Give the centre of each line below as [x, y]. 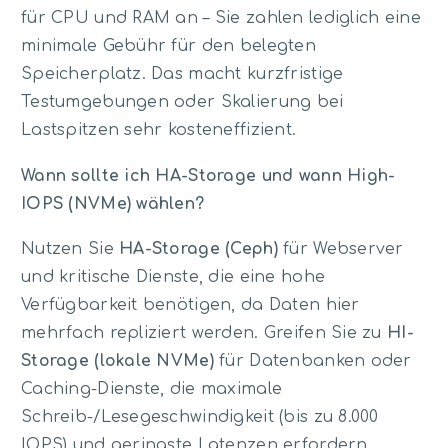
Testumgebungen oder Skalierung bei [182, 102]
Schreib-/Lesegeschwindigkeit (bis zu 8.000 [200, 417]
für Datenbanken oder [312, 361]
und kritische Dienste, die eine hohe [173, 277]
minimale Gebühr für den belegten [168, 46]
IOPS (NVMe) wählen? [113, 203]
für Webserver [340, 249]
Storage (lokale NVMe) [117, 361]
